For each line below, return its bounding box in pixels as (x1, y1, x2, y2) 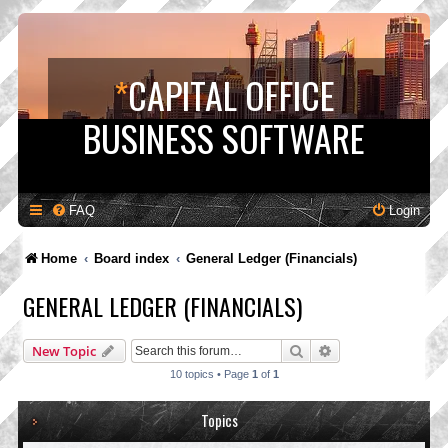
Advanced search (333, 341, 438, 359)
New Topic (32, 342, 96, 360)
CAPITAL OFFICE (127, 68, 335, 121)
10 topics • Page (169, 368, 252, 380)
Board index (94, 251, 170, 266)
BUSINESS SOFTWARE (83, 111, 365, 164)
